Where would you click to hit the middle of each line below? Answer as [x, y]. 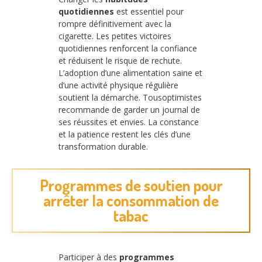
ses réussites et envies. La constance [129, 122]
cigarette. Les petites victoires [115, 36]
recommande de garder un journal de [129, 109]
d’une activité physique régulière [118, 85]
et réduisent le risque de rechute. [120, 60]
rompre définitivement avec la [115, 23]
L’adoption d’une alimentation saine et [130, 73]
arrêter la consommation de [131, 200]
